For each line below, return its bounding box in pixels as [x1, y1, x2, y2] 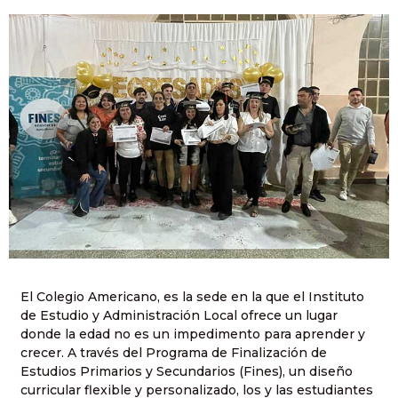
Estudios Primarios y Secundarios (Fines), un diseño [20, 363, 353, 380]
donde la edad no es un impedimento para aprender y [20, 326, 365, 343]
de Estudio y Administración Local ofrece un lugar [20, 307, 338, 324]
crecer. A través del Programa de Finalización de [20, 345, 327, 362]
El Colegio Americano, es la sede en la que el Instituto [20, 289, 364, 306]
